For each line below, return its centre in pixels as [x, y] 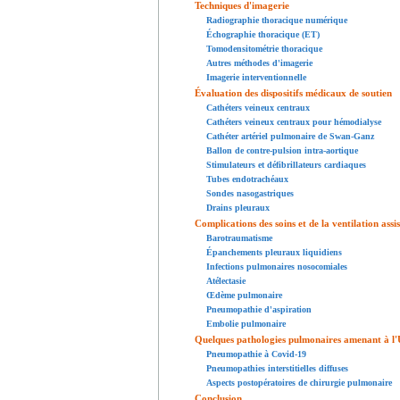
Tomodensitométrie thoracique [264, 49]
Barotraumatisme [239, 238]
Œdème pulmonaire [244, 296]
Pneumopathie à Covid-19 [256, 354]
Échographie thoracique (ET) [263, 35]
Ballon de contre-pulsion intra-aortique [282, 151]
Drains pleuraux [238, 208]
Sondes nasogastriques [250, 194]
